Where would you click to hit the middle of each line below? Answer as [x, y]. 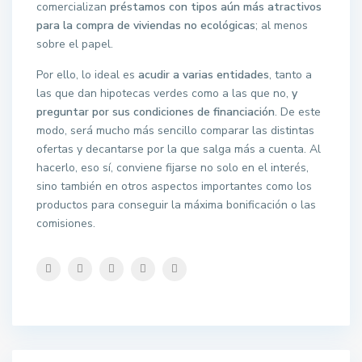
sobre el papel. [75, 44]
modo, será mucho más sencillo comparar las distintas [175, 130]
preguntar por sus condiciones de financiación [156, 112]
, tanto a [290, 75]
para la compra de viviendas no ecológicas [146, 25]
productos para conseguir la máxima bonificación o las [176, 205]
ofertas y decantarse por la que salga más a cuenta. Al [179, 149]
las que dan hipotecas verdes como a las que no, [164, 93]
